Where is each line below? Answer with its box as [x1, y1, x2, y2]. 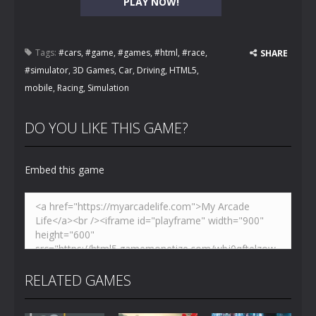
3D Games [73, 64, 114, 76]
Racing [57, 82, 83, 94]
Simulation [87, 82, 129, 94]
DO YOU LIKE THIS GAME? [25, 119, 188, 138]
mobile [25, 82, 53, 94]
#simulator [25, 64, 68, 76]
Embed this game [25, 163, 104, 176]
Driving [137, 64, 165, 76]
